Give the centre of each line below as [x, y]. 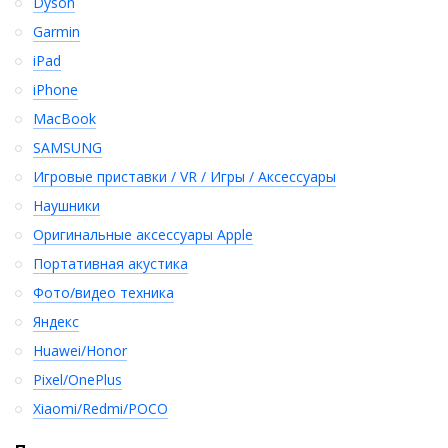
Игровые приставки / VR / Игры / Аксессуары [184, 177]
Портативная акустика [110, 264]
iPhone [55, 90]
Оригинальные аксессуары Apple [143, 235]
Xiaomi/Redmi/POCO [100, 409]
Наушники [66, 206]
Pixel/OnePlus [77, 380]
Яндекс [56, 322]
